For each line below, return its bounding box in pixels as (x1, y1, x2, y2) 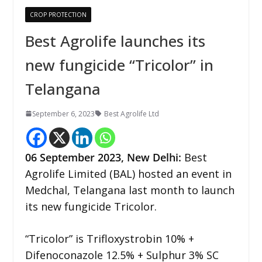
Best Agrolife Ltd (104, 108, 159, 119)
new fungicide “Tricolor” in (25, 54, 213, 75)
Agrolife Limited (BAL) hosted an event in (25, 166, 232, 181)
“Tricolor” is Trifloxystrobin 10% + (25, 231, 194, 246)
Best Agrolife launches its (25, 30, 205, 51)
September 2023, (39, 150, 127, 164)
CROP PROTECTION (29, 10, 87, 19)
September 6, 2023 (32, 108, 95, 119)
